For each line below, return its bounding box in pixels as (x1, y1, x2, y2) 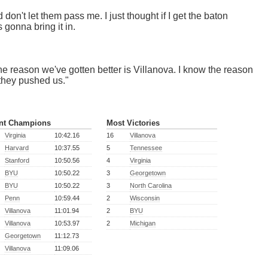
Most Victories (106, 118, 160, 128)
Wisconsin (130, 194, 160, 202)
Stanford (5, 157, 29, 165)
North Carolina (130, 182, 172, 190)
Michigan (130, 220, 156, 227)
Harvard (5, 144, 29, 152)
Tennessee (130, 144, 162, 152)
